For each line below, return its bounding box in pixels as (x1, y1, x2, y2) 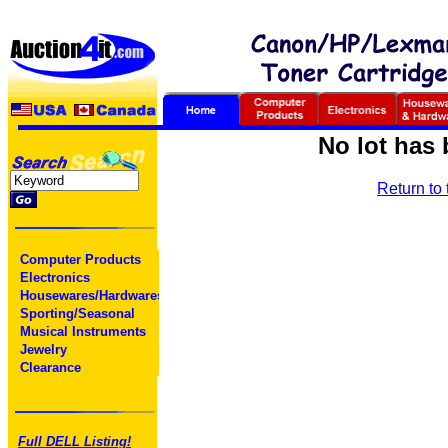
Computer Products (12, 252, 141, 267)
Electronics (12, 270, 90, 285)
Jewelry (12, 342, 67, 357)
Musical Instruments (12, 324, 146, 339)
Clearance (12, 360, 81, 375)
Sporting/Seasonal (12, 306, 135, 321)
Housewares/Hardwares (12, 288, 164, 303)
